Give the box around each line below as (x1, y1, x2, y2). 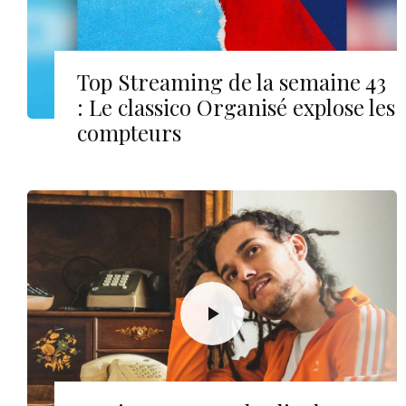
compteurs (77, 117, 181, 147)
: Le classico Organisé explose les (77, 92, 395, 121)
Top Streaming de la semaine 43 (77, 66, 386, 96)
